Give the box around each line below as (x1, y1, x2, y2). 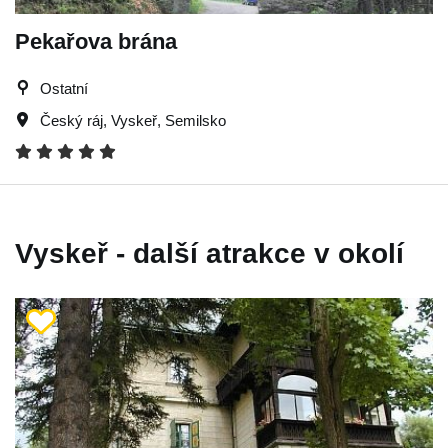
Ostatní (40, 79, 88, 97)
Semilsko (165, 111, 226, 129)
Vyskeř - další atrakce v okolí (15, 237, 404, 269)
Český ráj (40, 111, 103, 129)
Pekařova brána (15, 28, 177, 54)
